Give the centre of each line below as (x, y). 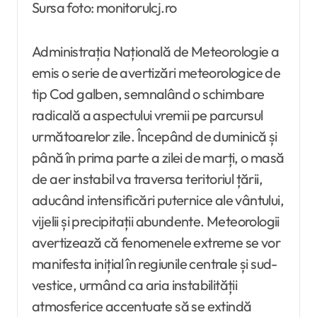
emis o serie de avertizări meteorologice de (156, 73)
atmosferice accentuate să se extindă (142, 306)
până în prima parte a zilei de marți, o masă (158, 158)
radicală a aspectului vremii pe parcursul (148, 115)
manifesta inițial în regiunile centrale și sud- (155, 264)
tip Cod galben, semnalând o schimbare (148, 94)
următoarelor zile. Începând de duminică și (155, 137)
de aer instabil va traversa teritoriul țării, (147, 179)
